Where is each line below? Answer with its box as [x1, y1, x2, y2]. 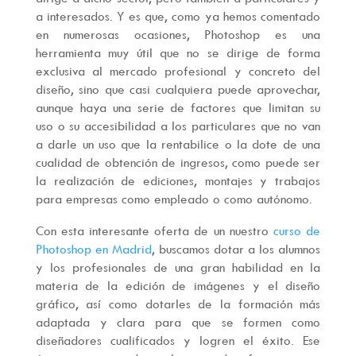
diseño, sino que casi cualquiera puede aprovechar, [35, 81, 321, 98]
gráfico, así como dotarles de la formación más [35, 296, 321, 312]
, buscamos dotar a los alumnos [151, 241, 321, 257]
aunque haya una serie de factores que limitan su [35, 99, 321, 116]
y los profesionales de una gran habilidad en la [35, 259, 321, 276]
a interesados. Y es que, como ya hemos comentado [35, 8, 321, 25]
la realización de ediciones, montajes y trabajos [35, 172, 321, 189]
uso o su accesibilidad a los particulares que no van [35, 118, 321, 134]
